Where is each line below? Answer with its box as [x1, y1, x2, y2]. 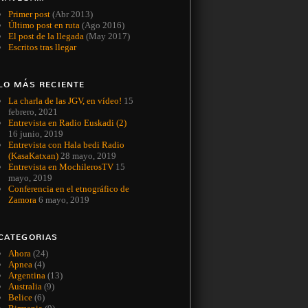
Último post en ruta [8, 20, 80, 31]
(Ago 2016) [79, 20, 124, 31]
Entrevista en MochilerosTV [8, 162, 113, 173]
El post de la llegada [8, 31, 84, 42]
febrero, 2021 [8, 107, 58, 118]
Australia [8, 281, 42, 292]
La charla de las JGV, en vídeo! [8, 96, 122, 107]
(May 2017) [83, 31, 130, 42]
